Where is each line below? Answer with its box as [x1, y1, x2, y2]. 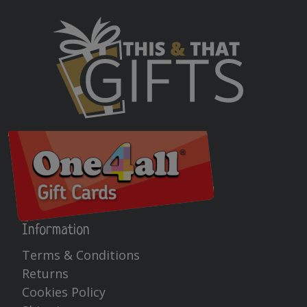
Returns [22, 265, 69, 282]
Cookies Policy [22, 283, 106, 300]
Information [22, 221, 90, 239]
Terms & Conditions [22, 246, 140, 263]
